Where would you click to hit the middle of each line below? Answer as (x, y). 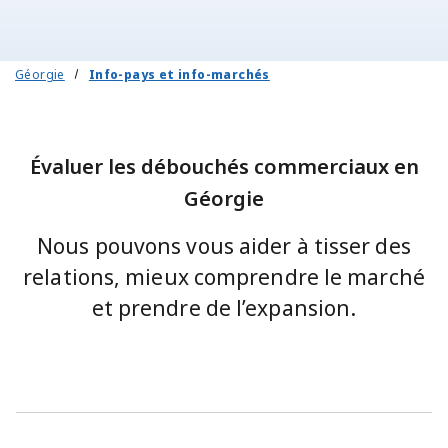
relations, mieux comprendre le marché (224, 276)
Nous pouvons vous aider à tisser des (224, 245)
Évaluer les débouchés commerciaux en (224, 166)
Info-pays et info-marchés (179, 74)
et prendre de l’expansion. (224, 307)
